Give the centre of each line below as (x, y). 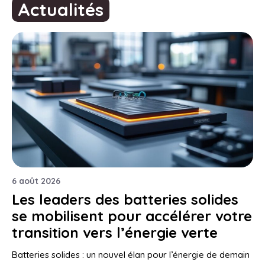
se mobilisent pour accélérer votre (132, 216)
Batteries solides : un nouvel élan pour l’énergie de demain (131, 255)
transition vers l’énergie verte (115, 233)
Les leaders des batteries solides (125, 200)
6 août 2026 (36, 181)
